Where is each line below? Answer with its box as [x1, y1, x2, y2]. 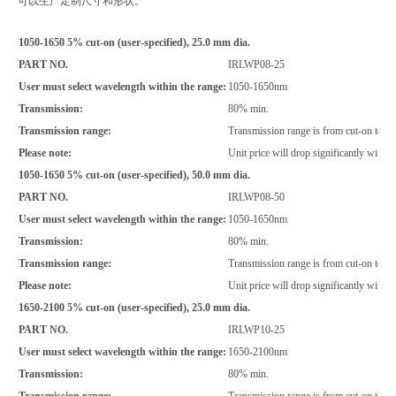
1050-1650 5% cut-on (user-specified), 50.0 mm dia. [19, 168, 250, 181]
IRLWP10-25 [228, 323, 285, 336]
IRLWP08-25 [228, 57, 285, 71]
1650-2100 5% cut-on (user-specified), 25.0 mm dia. [19, 301, 250, 314]
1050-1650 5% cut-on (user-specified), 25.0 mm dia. [19, 35, 250, 49]
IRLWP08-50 [228, 190, 285, 203]
